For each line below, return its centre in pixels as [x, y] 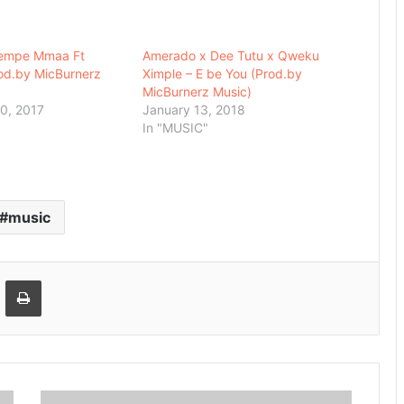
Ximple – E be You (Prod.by [223, 74]
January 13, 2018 [194, 110]
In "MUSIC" [176, 128]
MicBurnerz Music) [197, 92]
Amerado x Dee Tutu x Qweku [231, 56]
